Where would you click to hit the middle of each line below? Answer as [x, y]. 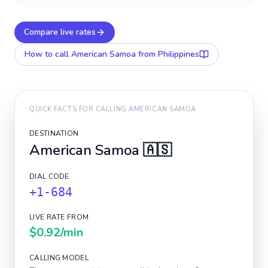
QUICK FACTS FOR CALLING [79, 109]
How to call [48, 54]
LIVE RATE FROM [59, 217]
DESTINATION [54, 133]
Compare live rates [60, 32]
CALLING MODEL [59, 258]
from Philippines [167, 54]
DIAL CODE [49, 176]
